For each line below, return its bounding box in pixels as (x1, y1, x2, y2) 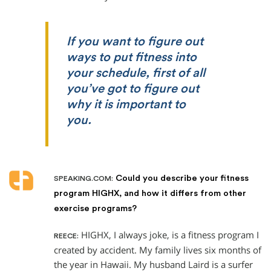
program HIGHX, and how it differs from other (54, 189, 246, 198)
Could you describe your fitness (113, 174, 249, 183)
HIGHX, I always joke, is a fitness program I (79, 229, 259, 241)
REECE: (54, 232, 79, 240)
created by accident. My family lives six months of (54, 244, 261, 256)
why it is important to (67, 98, 186, 111)
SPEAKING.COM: (54, 175, 113, 183)
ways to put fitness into (67, 51, 197, 64)
